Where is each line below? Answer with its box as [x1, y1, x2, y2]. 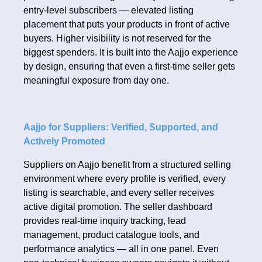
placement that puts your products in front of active [23, 19, 230, 30]
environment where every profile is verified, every [23, 174, 226, 184]
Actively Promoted [23, 136, 105, 147]
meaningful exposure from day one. [23, 75, 169, 86]
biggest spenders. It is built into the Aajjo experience [23, 47, 238, 58]
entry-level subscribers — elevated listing [23, 5, 194, 16]
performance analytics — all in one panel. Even [23, 244, 219, 254]
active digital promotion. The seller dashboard [23, 202, 212, 212]
